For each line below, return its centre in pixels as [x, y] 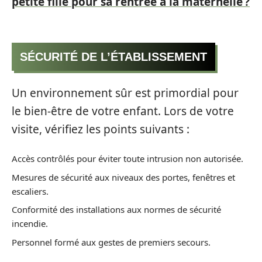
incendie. [30, 224]
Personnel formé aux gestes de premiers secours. [111, 242]
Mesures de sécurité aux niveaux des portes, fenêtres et [123, 177]
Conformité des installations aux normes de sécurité [116, 210]
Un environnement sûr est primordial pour [125, 93]
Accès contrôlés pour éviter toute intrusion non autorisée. [127, 159]
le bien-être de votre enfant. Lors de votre [123, 111]
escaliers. [30, 191]
